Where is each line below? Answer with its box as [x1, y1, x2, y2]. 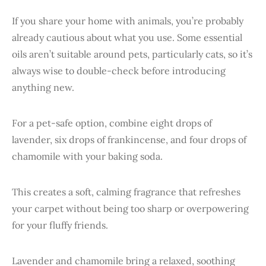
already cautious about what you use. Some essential [12, 31, 242, 43]
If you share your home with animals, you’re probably [12, 14, 243, 27]
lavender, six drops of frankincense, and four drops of [12, 133, 246, 145]
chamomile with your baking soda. [12, 150, 163, 162]
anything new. [12, 81, 74, 93]
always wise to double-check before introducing [12, 64, 226, 77]
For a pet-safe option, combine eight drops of [12, 116, 212, 129]
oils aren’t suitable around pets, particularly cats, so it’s [12, 47, 252, 60]
